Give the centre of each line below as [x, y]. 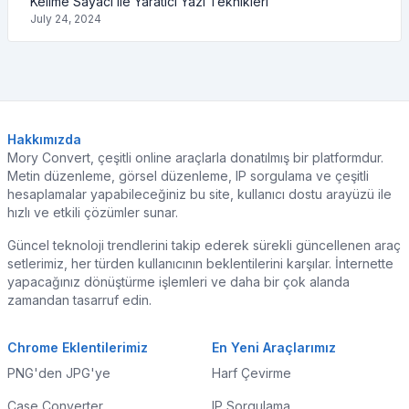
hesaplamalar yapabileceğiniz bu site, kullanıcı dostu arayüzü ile [199, 194]
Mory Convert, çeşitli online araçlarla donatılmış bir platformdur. [195, 157]
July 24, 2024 [66, 19]
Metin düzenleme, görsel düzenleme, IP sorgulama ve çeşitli [188, 176]
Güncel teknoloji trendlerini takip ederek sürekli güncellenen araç [204, 245]
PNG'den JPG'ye [59, 373]
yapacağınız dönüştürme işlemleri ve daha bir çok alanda [178, 282]
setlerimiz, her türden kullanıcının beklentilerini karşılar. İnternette [200, 263]
